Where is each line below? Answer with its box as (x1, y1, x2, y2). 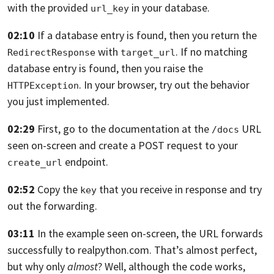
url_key (91, 3, 129, 15)
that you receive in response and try (97, 182, 262, 197)
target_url (120, 47, 176, 59)
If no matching (180, 45, 248, 59)
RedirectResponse (7, 47, 95, 59)
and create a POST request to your (79, 138, 238, 153)
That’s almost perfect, (154, 243, 257, 257)
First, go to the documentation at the (37, 122, 212, 136)
